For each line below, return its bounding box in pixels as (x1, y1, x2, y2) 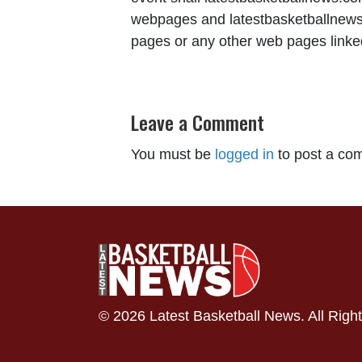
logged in (215, 146, 274, 163)
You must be (131, 146, 215, 163)
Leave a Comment (131, 107, 264, 137)
